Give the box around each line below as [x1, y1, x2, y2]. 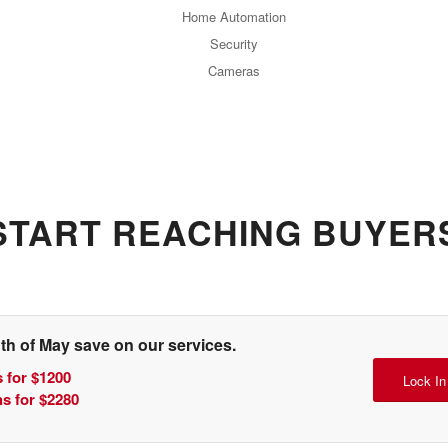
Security [209, 33, 258, 53]
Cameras [207, 60, 260, 80]
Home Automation [181, 6, 286, 26]
